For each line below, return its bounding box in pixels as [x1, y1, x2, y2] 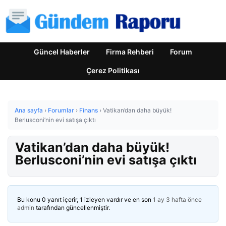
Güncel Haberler [34, 47, 90, 56]
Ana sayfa [15, 106, 43, 114]
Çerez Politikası [86, 66, 140, 75]
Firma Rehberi [106, 47, 154, 56]
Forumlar [48, 106, 74, 114]
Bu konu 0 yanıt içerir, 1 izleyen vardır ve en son [17, 196, 153, 203]
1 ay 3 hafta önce [153, 196, 202, 203]
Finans [79, 106, 98, 114]
